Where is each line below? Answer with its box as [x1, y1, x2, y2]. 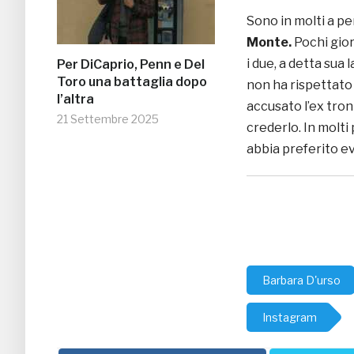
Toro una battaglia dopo [57, 74, 207, 90]
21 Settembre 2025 [57, 112, 159, 126]
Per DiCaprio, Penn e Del [57, 57, 205, 73]
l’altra [57, 92, 94, 107]
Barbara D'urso [262, 273, 341, 288]
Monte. [247, 35, 294, 51]
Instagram [262, 311, 317, 325]
